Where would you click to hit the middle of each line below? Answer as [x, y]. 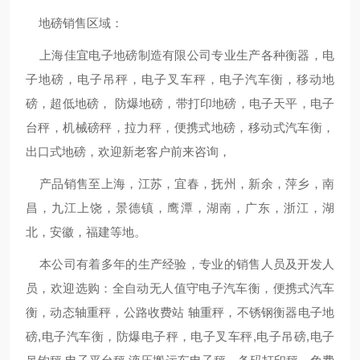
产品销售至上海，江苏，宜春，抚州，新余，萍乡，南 [180, 184]
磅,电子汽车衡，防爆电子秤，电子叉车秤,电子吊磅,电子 [180, 336]
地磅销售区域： [74, 23]
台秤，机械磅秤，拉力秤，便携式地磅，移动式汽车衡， [180, 127]
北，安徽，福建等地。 [86, 232]
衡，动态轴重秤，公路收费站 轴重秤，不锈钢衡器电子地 [180, 312]
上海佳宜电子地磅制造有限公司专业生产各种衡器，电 [180, 55]
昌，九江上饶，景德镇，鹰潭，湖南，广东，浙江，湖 [180, 208]
